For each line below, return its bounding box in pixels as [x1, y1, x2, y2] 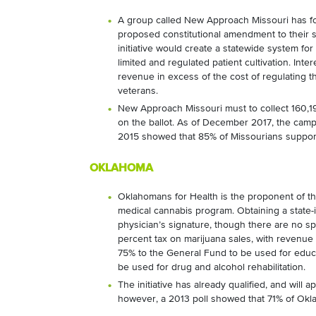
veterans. [118, 86, 158, 96]
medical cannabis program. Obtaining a [118, 206, 287, 216]
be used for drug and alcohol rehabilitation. [118, 262, 305, 272]
